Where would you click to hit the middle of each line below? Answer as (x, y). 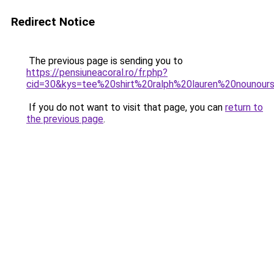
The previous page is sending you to (105, 61)
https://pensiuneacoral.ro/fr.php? (97, 72)
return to (244, 107)
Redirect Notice (53, 22)
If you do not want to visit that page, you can (126, 107)
